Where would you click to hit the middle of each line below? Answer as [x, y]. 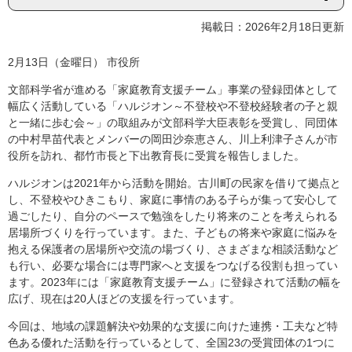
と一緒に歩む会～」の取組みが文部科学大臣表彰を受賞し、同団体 [173, 123]
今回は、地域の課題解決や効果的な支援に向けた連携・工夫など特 [173, 326]
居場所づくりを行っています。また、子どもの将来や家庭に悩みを [173, 233]
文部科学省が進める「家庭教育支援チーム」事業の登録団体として [173, 90]
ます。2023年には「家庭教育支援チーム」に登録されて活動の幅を [174, 282]
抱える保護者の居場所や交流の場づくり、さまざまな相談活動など [173, 249]
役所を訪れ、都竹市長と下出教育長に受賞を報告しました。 [156, 156]
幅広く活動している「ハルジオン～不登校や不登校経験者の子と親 [173, 106]
